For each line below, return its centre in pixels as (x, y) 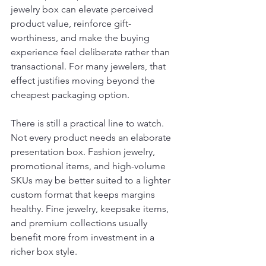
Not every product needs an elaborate (92, 137)
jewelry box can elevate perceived (83, 9)
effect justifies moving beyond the (84, 80)
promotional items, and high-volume (89, 166)
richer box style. (44, 251)
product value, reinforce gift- (71, 23)
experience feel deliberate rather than (91, 52)
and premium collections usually (80, 223)
